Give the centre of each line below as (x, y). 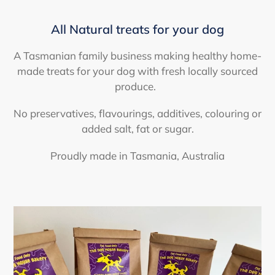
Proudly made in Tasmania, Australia (137, 156)
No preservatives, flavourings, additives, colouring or (137, 113)
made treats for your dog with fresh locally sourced (137, 71)
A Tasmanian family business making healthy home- (137, 55)
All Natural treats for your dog (137, 29)
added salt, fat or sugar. (137, 128)
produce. (137, 86)
